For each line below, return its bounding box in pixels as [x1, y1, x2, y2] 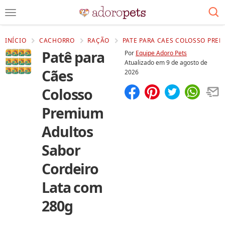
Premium [42, 103, 104, 123]
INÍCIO [5, 36, 27, 45]
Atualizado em [125, 58, 166, 67]
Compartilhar [132, 101, 172, 110]
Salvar [152, 101, 170, 110]
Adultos [42, 122, 93, 141]
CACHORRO [39, 36, 75, 45]
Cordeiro [42, 159, 99, 178]
